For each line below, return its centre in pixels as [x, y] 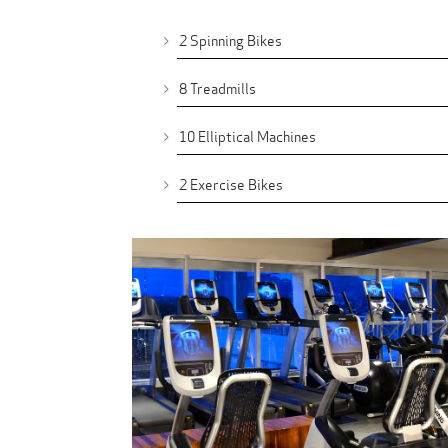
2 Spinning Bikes [230, 39]
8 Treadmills [217, 87]
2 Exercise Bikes [231, 183]
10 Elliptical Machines [247, 135]
